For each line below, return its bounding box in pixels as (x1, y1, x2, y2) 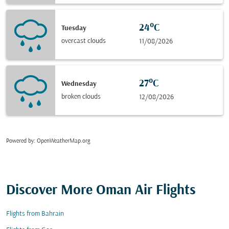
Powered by (6, 138, 34, 144)
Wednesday (61, 80, 97, 88)
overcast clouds (61, 37, 106, 45)
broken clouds (61, 93, 101, 101)
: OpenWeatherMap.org (34, 138, 90, 144)
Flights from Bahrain (6, 210, 64, 218)
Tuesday (61, 24, 86, 32)
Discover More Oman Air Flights (6, 183, 196, 198)
